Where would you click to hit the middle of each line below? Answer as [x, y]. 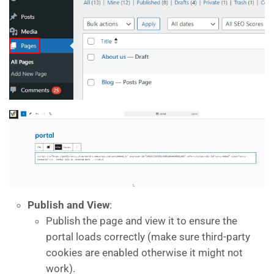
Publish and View [68, 205]
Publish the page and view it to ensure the [142, 221]
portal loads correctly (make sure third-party [148, 237]
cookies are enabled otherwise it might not [144, 253]
